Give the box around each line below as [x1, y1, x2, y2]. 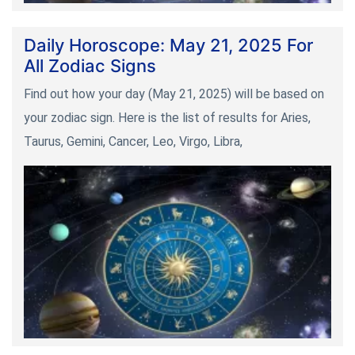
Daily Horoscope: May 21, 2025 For [24, 35, 313, 56]
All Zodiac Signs [24, 55, 156, 77]
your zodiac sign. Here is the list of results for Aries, [24, 110, 311, 126]
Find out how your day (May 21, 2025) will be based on [24, 86, 324, 102]
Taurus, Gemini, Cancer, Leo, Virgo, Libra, [24, 134, 242, 150]
